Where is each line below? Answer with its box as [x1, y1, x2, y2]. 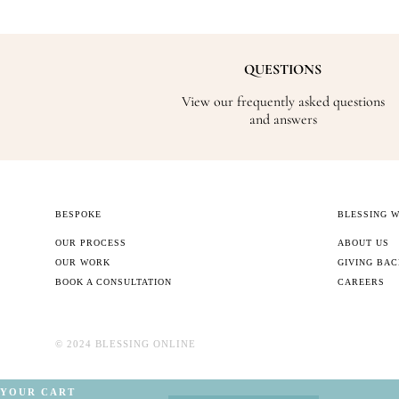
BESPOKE [55, 209, 102, 220]
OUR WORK [55, 257, 111, 268]
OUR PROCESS [55, 238, 127, 248]
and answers [248, 110, 317, 129]
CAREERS [338, 277, 386, 288]
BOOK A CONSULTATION [55, 277, 173, 288]
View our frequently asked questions [181, 93, 385, 111]
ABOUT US [338, 238, 390, 248]
